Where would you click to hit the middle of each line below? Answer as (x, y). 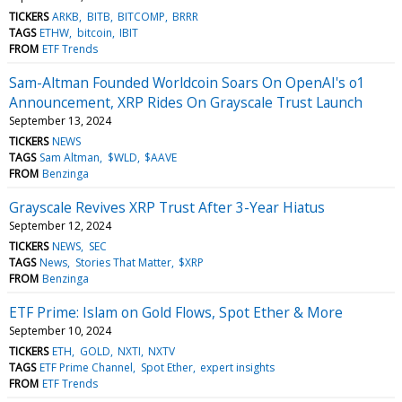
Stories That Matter (123, 262)
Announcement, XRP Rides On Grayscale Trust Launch (186, 102)
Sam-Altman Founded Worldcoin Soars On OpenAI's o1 (187, 82)
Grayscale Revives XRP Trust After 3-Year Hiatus (167, 207)
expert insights (237, 367)
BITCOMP (141, 16)
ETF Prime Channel (87, 367)
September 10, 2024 (60, 330)
